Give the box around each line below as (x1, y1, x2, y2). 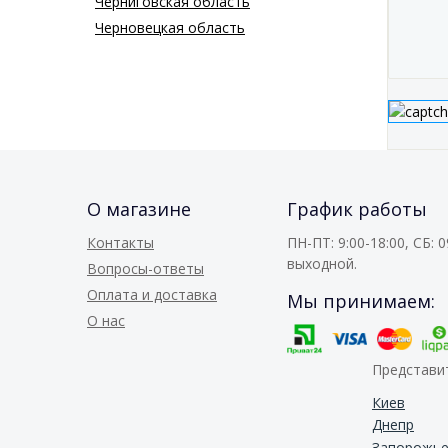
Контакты (87, 233, 154, 253)
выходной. (287, 254, 357, 274)
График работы (287, 197, 427, 222)
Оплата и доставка (87, 285, 217, 305)
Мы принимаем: (287, 289, 435, 314)
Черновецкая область (95, 18, 245, 38)
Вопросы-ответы (87, 259, 204, 279)
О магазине (87, 197, 191, 222)
